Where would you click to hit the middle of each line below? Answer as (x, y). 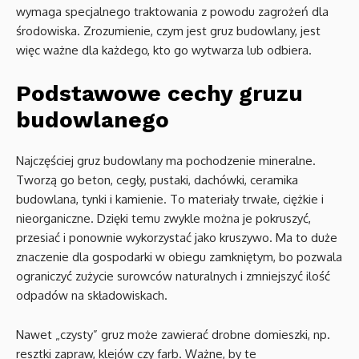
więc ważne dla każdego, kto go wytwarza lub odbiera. (164, 50)
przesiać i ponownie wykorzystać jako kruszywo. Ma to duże (177, 238)
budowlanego (93, 120)
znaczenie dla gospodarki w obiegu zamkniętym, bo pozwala (179, 257)
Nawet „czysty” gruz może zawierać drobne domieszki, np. (173, 335)
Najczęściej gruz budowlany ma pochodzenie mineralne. (166, 161)
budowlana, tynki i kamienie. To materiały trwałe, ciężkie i (170, 199)
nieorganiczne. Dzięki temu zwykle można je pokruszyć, (163, 218)
